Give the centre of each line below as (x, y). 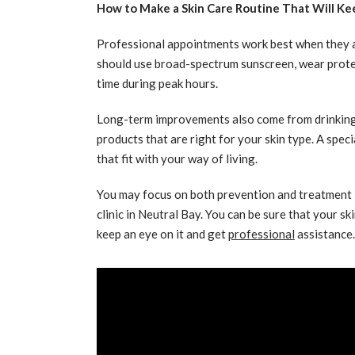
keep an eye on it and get (162, 234)
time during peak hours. (157, 83)
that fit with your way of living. (177, 158)
